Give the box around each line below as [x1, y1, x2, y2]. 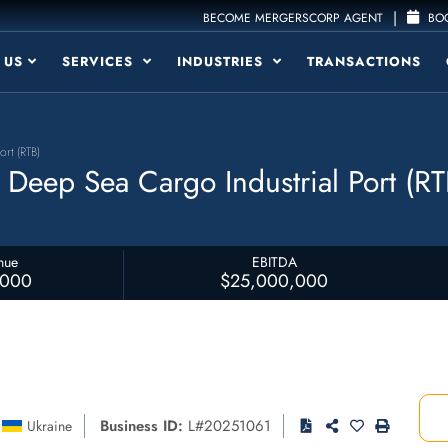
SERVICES [62, 52, 138, 71]
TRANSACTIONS [307, 52, 421, 71]
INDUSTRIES [177, 52, 268, 71]
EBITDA [251, 252, 297, 272]
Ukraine [27, 416, 72, 436]
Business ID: [100, 415, 183, 437]
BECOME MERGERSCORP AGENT [203, 9, 384, 27]
